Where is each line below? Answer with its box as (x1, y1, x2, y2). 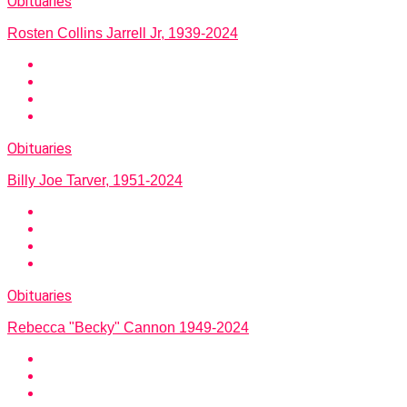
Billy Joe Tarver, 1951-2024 (7, 173, 183, 189)
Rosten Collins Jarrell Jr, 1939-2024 (7, 25, 238, 42)
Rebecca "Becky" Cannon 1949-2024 (7, 320, 249, 336)
